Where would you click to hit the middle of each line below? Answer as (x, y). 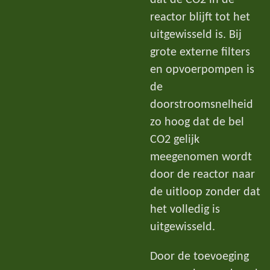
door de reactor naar (202, 175)
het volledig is (185, 210)
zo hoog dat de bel (197, 123)
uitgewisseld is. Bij (196, 35)
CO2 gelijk (175, 140)
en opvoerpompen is (202, 70)
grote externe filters (200, 53)
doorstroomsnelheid (202, 105)
